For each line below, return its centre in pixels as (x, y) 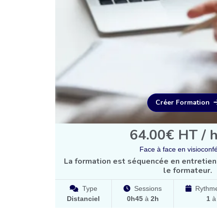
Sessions (148, 189)
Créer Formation (183, 103)
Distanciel (83, 199)
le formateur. (187, 171)
